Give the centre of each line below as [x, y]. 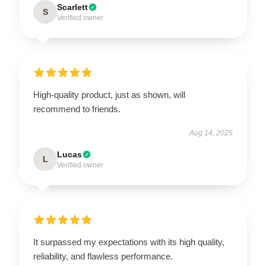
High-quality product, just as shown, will [109, 94]
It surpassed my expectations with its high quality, [129, 242]
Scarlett [72, 7]
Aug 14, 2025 [211, 133]
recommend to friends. [77, 109]
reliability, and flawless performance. [103, 256]
